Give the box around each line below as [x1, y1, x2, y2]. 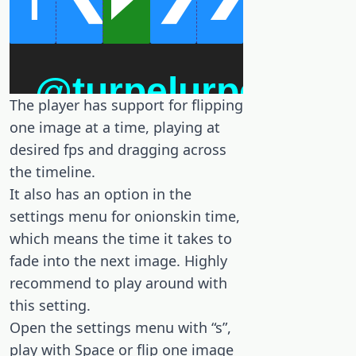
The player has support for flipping [10, 95, 243, 114]
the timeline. [10, 162, 95, 181]
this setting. [10, 296, 91, 315]
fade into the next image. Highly [10, 251, 227, 270]
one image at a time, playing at [10, 118, 220, 137]
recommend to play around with [10, 273, 227, 292]
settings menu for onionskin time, [10, 207, 240, 226]
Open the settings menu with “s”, [10, 318, 231, 337]
